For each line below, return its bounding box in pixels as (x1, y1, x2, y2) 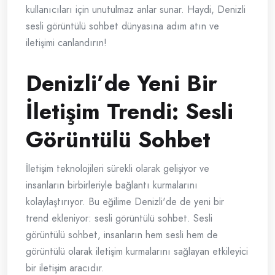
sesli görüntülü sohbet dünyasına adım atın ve (26, 19, 219, 34)
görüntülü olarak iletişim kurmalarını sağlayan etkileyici (26, 244, 248, 259)
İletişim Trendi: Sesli (26, 95, 233, 128)
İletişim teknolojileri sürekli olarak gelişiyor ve (26, 161, 209, 176)
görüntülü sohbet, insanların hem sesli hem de (26, 228, 218, 242)
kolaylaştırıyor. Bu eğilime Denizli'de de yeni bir (26, 195, 224, 209)
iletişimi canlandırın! (26, 36, 107, 50)
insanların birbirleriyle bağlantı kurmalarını (26, 178, 198, 193)
